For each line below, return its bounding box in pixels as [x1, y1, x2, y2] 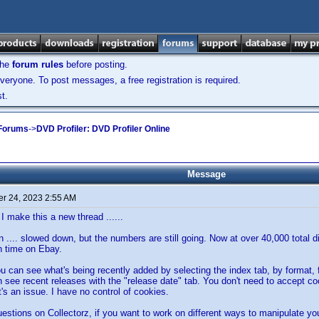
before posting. [63, 59, 127, 70]
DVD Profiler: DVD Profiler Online [36, 123, 170, 134]
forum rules [12, 59, 63, 70]
